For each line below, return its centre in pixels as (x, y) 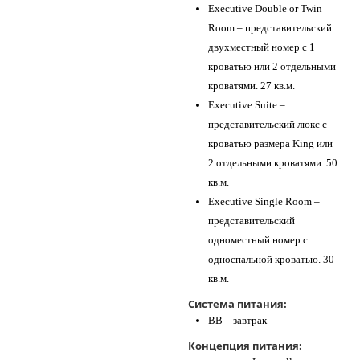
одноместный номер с (258, 240)
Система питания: (237, 304)
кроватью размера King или (270, 143)
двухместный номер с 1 (262, 47)
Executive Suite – (247, 105)
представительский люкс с (268, 124)
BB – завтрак (237, 320)
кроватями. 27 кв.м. (252, 86)
